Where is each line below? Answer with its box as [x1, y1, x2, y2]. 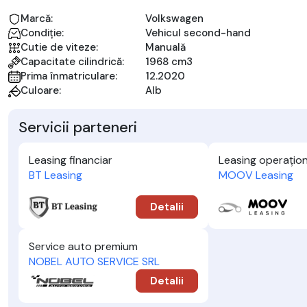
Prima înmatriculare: [21, 69, 117, 83]
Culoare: [21, 84, 61, 97]
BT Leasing [29, 168, 82, 182]
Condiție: [21, 26, 64, 40]
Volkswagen [145, 12, 204, 25]
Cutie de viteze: [21, 40, 98, 54]
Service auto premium [29, 239, 138, 254]
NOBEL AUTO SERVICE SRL [29, 254, 160, 269]
